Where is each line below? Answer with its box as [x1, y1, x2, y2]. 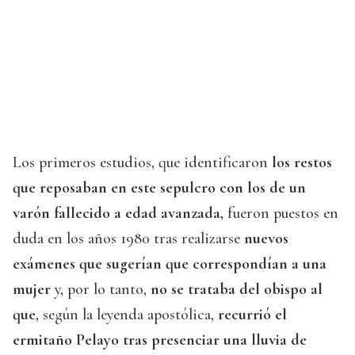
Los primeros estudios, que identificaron [13, 153, 268, 173]
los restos [268, 153, 332, 173]
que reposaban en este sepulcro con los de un [13, 178, 306, 198]
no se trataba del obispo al [151, 280, 323, 300]
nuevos [244, 229, 288, 249]
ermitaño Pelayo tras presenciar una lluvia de [13, 330, 307, 350]
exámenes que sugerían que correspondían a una [13, 254, 326, 274]
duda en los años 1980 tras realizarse [13, 229, 244, 249]
